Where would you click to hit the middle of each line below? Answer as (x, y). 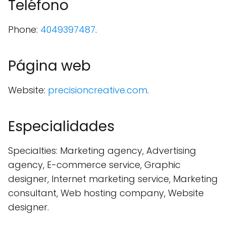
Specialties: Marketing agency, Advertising (102, 151)
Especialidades (61, 127)
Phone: (24, 30)
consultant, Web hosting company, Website (106, 193)
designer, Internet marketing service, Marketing (113, 179)
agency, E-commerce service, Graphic (94, 165)
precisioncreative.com (98, 90)
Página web (49, 66)
